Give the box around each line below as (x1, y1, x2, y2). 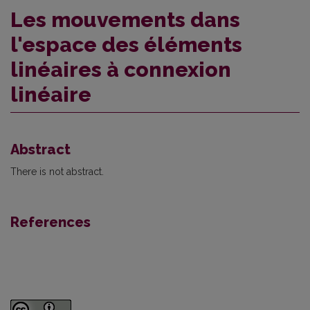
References (10, 213, 91, 230)
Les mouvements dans (10, 7, 240, 32)
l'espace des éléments (10, 32, 242, 57)
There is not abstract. (10, 165, 104, 177)
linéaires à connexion (10, 57, 231, 82)
